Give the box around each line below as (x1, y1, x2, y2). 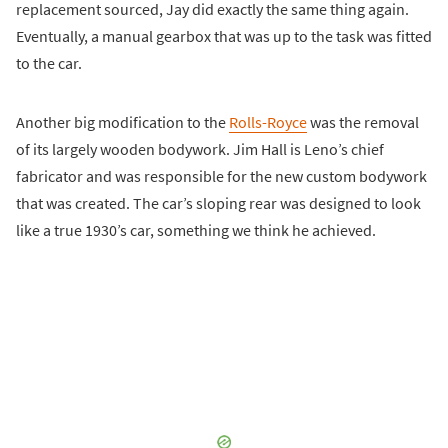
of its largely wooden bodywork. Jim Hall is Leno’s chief (16, 138, 384, 159)
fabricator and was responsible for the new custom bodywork (16, 165, 427, 186)
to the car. (16, 52, 82, 73)
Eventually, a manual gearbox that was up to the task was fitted (16, 25, 432, 46)
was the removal (307, 111, 419, 132)
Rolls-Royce (229, 111, 307, 132)
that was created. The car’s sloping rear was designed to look (16, 192, 421, 213)
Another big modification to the (16, 111, 229, 132)
